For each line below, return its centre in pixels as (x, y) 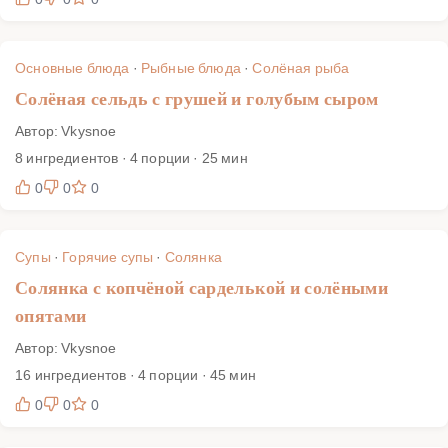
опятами (51, 315)
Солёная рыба (301, 67)
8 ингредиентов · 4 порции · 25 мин (131, 157)
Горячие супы (108, 256)
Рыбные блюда (190, 67)
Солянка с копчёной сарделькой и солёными (202, 287)
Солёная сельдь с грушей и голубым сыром (197, 98)
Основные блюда (72, 67)
